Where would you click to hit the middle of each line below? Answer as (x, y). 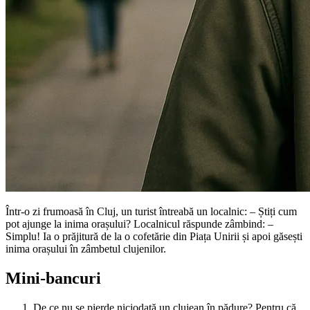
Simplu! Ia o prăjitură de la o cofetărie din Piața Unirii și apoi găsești (154, 236)
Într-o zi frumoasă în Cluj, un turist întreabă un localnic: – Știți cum (151, 211)
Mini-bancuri (53, 278)
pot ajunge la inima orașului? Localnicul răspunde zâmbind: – (139, 224)
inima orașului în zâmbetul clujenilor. (86, 248)
